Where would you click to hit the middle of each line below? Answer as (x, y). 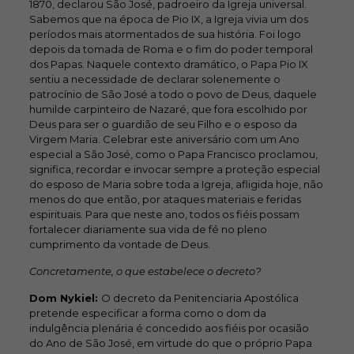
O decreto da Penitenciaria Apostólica (200, 298)
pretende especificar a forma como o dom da (147, 313)
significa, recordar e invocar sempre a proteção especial (174, 169)
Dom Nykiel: (65, 298)
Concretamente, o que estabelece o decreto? (145, 271)
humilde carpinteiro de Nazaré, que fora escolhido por (168, 109)
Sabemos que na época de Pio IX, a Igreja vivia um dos (168, 19)
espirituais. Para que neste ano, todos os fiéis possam (164, 214)
